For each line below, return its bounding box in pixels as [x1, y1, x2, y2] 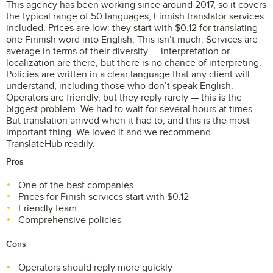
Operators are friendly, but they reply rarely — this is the [6, 91, 242, 104]
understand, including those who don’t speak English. [6, 80, 233, 92]
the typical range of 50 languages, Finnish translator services [6, 10, 264, 23]
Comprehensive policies [18, 214, 121, 226]
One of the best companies [18, 179, 133, 191]
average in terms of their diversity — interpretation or [6, 45, 230, 57]
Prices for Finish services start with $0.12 [18, 191, 189, 203]
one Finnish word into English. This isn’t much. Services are [6, 34, 258, 46]
